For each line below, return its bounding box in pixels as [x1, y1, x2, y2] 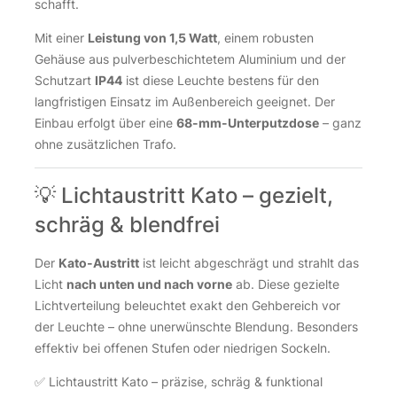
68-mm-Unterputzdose [176, 115, 319, 131]
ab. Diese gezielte [232, 276, 339, 292]
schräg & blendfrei [35, 212, 220, 238]
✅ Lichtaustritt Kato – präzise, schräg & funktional [35, 373, 323, 389]
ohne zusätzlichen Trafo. [35, 136, 176, 152]
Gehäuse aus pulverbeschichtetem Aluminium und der [35, 51, 346, 67]
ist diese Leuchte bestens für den [122, 73, 319, 89]
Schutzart [35, 73, 95, 89]
